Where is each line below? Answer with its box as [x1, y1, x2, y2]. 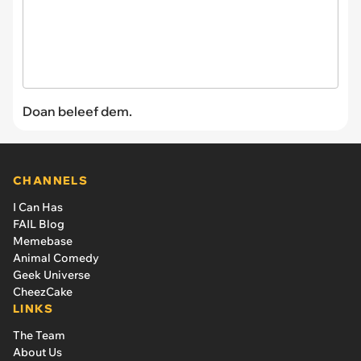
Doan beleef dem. [23, 103, 132, 120]
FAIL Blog [13, 217, 64, 232]
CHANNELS [13, 173, 89, 189]
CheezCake [13, 284, 73, 300]
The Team [13, 328, 65, 343]
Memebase [13, 234, 73, 249]
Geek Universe [13, 268, 90, 283]
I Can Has [13, 200, 63, 215]
